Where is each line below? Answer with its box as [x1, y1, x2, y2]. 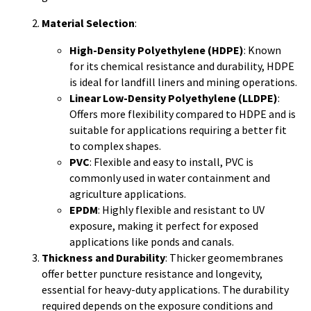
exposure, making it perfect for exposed [69, 219, 258, 233]
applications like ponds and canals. [69, 235, 234, 249]
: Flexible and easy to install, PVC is [90, 155, 253, 169]
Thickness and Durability [42, 251, 165, 264]
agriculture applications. [69, 187, 186, 201]
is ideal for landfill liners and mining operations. [69, 75, 297, 89]
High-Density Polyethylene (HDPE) [69, 43, 244, 57]
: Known [244, 43, 281, 57]
